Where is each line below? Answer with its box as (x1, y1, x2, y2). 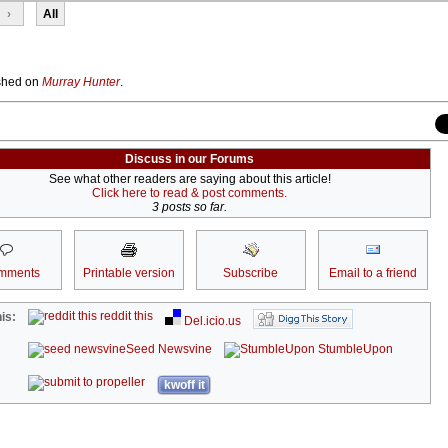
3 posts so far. (152, 199, 227, 214)
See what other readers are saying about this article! (48, 171, 331, 186)
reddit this (97, 308, 154, 323)
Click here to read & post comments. (92, 185, 287, 200)
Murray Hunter (42, 74, 120, 89)
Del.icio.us (181, 313, 242, 328)
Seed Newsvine (126, 341, 213, 356)
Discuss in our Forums (125, 151, 254, 166)
